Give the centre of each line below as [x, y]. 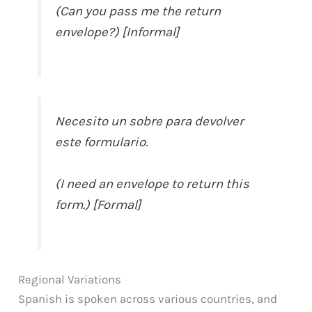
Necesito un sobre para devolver [150, 121]
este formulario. [102, 142]
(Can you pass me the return [138, 11]
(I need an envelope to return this [153, 184]
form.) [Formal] [98, 204]
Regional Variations [70, 279]
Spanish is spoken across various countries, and [148, 298]
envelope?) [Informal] [117, 32]
